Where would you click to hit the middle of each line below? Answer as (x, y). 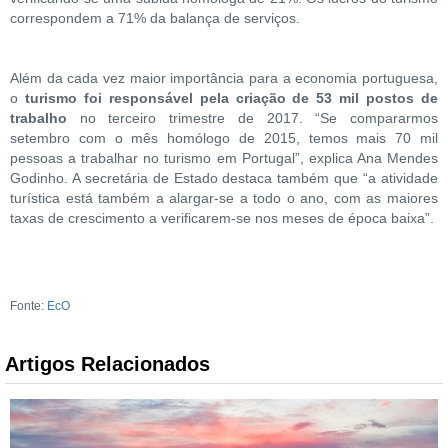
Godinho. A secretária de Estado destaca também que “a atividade (224, 177)
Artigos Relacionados (107, 363)
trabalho (38, 117)
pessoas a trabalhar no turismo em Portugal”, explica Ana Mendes (224, 157)
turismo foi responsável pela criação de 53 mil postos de (231, 97)
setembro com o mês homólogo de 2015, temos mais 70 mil (224, 137)
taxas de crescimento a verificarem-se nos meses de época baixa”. (222, 217)
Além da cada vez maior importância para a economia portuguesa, (224, 77)
